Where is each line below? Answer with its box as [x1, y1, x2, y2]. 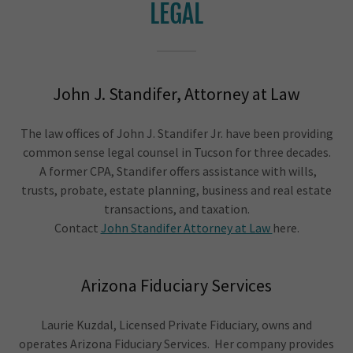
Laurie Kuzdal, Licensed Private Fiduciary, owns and [41, 317, 312, 333]
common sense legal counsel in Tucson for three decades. [22, 144, 331, 160]
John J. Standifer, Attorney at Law [53, 83, 300, 105]
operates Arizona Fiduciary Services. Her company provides [19, 336, 334, 351]
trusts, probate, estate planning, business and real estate [21, 182, 332, 198]
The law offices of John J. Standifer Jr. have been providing [20, 125, 333, 141]
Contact [54, 220, 101, 236]
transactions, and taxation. [103, 201, 250, 217]
